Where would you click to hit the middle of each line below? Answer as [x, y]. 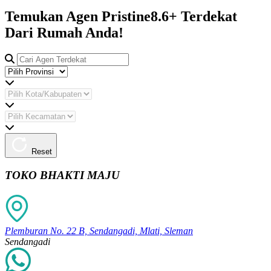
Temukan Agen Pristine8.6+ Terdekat [121, 16]
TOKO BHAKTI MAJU [62, 175]
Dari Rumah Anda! [64, 32]
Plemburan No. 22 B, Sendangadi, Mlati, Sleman [99, 231]
